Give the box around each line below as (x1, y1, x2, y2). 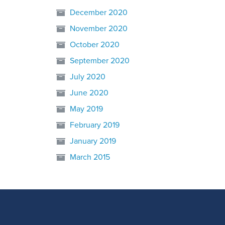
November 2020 (70, 24, 128, 34)
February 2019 (70, 120, 120, 130)
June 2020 (70, 88, 108, 98)
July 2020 (70, 72, 105, 82)
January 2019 (70, 136, 116, 146)
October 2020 (70, 40, 120, 50)
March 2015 (70, 152, 110, 162)
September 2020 (70, 56, 130, 66)
